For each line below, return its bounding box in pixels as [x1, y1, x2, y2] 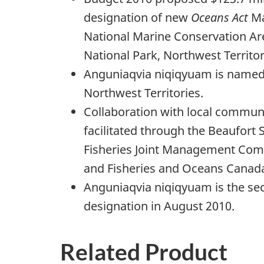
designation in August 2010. [84, 197, 235, 214]
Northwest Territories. [84, 84, 206, 101]
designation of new [84, 9, 191, 25]
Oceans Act [191, 9, 248, 25]
